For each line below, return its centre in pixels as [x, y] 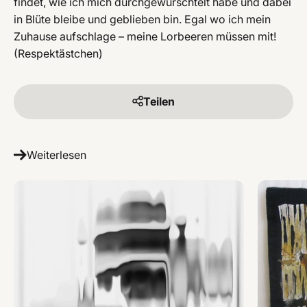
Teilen [159, 101]
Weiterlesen [57, 155]
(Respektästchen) [58, 53]
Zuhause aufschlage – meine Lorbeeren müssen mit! [145, 36]
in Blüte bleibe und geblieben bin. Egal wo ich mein [142, 19]
